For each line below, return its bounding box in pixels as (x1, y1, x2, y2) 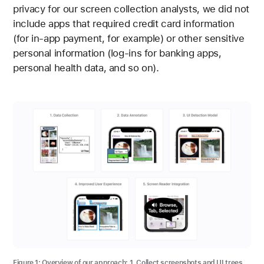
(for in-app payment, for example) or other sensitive (13, 32, 245, 44)
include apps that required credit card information (13, 17, 235, 29)
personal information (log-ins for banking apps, (13, 47, 222, 59)
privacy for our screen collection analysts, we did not (13, 2, 249, 15)
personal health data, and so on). (13, 61, 159, 74)
